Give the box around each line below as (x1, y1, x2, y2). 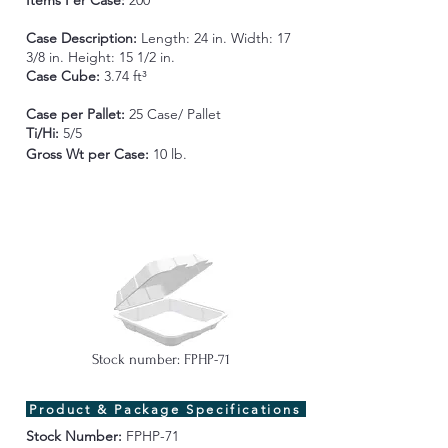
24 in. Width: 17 (193, 29, 291, 47)
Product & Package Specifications (29, 401, 302, 417)
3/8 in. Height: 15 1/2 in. (25, 48, 175, 66)
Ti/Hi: (25, 124, 63, 142)
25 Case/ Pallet (128, 105, 221, 123)
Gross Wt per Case (25, 145, 145, 163)
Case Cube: (25, 67, 104, 85)
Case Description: (25, 29, 141, 47)
